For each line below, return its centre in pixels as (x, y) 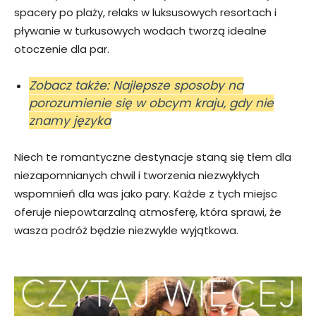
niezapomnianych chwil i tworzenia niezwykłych (137, 175)
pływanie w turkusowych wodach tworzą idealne (140, 30)
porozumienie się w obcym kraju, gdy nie (151, 103)
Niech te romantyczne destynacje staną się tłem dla (153, 157)
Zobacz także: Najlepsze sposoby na (136, 85)
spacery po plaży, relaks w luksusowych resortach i (145, 12)
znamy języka (70, 120)
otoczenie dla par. (62, 49)
